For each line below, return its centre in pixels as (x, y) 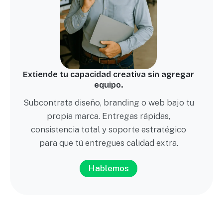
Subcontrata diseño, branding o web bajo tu (109, 102)
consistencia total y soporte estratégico (109, 129)
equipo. (109, 85)
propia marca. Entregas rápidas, (109, 116)
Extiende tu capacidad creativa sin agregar (109, 74)
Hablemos (109, 168)
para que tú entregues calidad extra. (109, 143)
